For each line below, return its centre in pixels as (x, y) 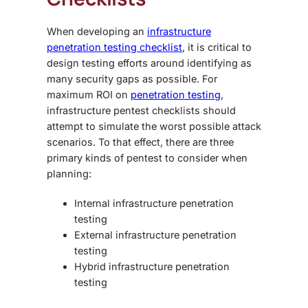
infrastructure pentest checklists (123, 110)
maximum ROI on (89, 94)
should (218, 110)
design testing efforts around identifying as (149, 63)
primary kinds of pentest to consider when (147, 157)
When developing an (97, 31)
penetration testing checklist (114, 47)
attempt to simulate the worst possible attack (154, 126)
